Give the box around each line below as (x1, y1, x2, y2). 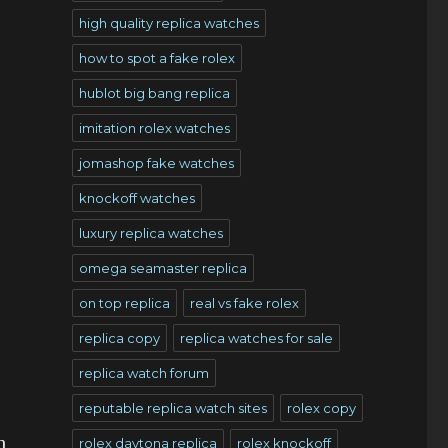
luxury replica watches (78, 225, 223, 241)
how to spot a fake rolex (78, 50, 235, 66)
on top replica (78, 295, 170, 311)
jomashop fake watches (78, 155, 234, 171)
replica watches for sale (179, 330, 333, 346)
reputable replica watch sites (78, 400, 267, 416)
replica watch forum (78, 365, 209, 381)
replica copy (78, 330, 160, 346)
